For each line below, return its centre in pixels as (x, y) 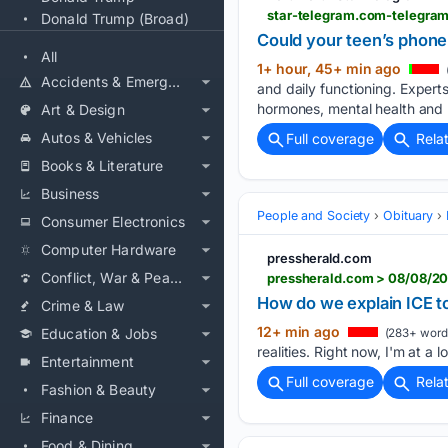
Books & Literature (102, 165)
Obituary (408, 216)
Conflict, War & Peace (175, 277)
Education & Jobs (99, 333)
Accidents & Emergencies (174, 81)
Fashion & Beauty (99, 389)
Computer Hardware (109, 249)
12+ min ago (300, 332)
